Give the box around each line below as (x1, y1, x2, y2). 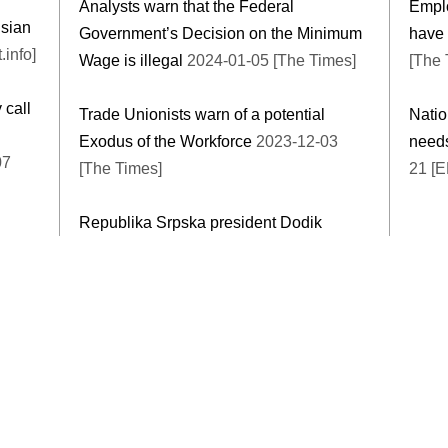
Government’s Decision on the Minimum (79, 24, 362, 42)
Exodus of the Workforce (79, 132, 252, 150)
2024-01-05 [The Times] (183, 51, 356, 69)
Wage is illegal (79, 51, 183, 69)
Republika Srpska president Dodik (79, 213, 322, 231)
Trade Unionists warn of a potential (79, 105, 325, 123)
